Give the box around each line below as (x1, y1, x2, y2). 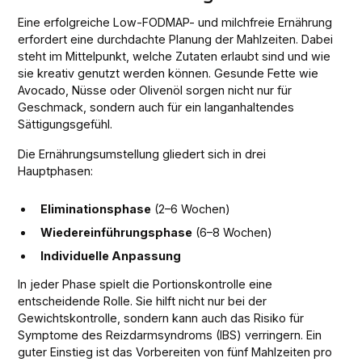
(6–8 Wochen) (192, 225, 273, 239)
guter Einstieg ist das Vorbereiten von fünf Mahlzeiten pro (18, 344, 333, 359)
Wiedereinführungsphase (40, 225, 193, 239)
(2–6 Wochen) (151, 201, 231, 216)
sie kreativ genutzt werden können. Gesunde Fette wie (18, 65, 319, 80)
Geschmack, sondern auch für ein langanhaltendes (18, 99, 295, 114)
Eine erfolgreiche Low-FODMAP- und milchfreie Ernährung (18, 15, 333, 29)
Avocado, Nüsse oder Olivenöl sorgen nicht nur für (18, 82, 293, 97)
